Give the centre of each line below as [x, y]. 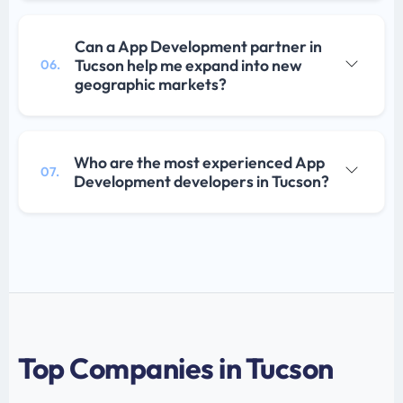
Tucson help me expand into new [188, 66]
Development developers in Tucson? [201, 182]
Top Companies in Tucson [176, 368]
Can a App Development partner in [198, 47]
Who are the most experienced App [199, 163]
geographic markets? [151, 85]
